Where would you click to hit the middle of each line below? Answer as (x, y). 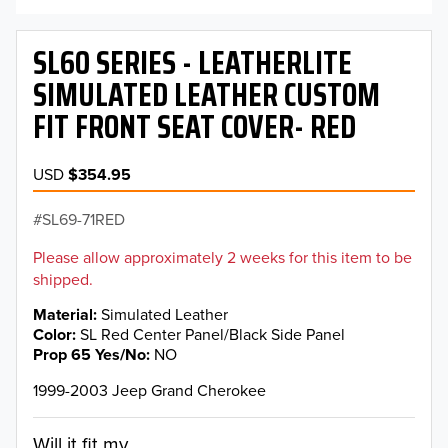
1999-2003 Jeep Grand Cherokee (149, 390)
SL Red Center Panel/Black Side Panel (212, 333)
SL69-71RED (83, 218)
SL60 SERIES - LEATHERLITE (192, 62)
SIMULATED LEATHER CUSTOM (206, 94)
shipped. (63, 278)
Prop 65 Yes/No (89, 355)
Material (63, 314)
